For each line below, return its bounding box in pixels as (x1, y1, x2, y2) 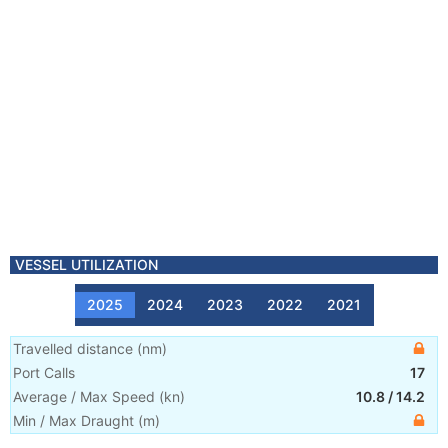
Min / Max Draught (13, 412, 134, 429)
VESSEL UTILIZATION (15, 256, 158, 273)
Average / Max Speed (13, 388, 155, 405)
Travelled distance (13, 340, 133, 357)
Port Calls (13, 364, 75, 381)
